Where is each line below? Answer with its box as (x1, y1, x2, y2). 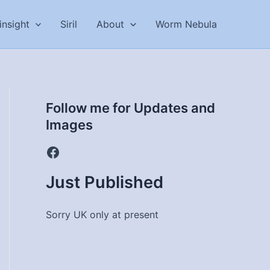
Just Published (46, 172, 163, 192)
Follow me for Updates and (46, 100, 215, 116)
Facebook (45, 142, 112, 160)
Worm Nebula (155, 18, 217, 30)
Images (46, 117, 93, 133)
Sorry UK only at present (46, 209, 159, 221)
